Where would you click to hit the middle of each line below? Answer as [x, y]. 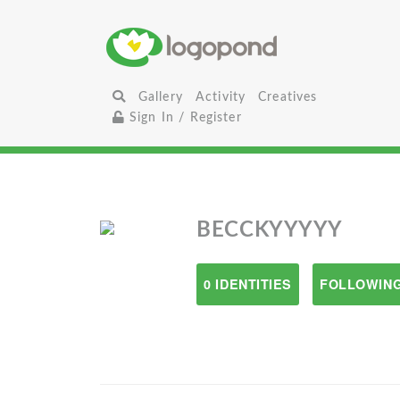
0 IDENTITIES [248, 284]
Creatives [288, 97]
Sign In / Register [183, 117]
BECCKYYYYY [270, 230]
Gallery [160, 97]
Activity [221, 97]
